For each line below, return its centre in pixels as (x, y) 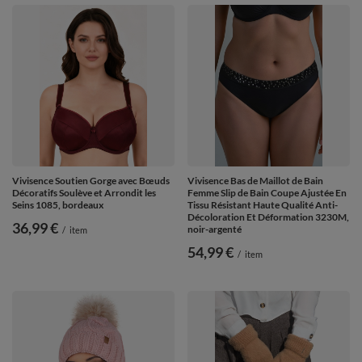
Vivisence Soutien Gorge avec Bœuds (91, 181)
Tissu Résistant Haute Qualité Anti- (263, 205)
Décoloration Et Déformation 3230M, (268, 217)
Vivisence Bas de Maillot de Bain (255, 181)
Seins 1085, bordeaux (58, 205)
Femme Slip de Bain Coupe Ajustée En (267, 193)
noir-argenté (215, 229)
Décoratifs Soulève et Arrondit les (84, 193)
